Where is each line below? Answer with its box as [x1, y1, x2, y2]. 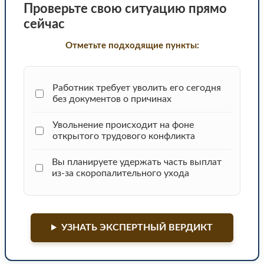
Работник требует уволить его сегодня [52, 83, 221, 93]
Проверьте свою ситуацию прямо [24, 2, 227, 16]
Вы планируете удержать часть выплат [51, 157, 222, 167]
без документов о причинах [52, 94, 171, 104]
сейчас [24, 18, 65, 31]
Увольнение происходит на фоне [52, 120, 194, 130]
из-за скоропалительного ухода [51, 169, 189, 179]
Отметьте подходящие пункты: [65, 41, 199, 51]
